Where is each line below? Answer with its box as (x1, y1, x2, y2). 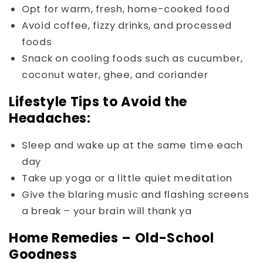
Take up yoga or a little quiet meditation (22, 171, 233, 186)
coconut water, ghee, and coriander (22, 68, 208, 82)
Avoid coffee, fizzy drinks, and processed (22, 18, 232, 32)
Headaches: (9, 109, 91, 127)
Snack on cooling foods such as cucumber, (22, 51, 243, 65)
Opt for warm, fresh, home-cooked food (22, 2, 230, 16)
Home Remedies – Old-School (9, 229, 214, 248)
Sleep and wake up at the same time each (22, 139, 243, 153)
